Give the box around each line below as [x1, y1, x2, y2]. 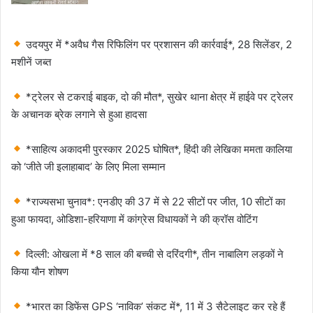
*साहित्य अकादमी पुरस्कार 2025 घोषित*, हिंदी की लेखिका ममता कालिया [23, 142, 293, 156]
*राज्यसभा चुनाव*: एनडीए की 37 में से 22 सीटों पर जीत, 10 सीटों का [23, 194, 286, 208]
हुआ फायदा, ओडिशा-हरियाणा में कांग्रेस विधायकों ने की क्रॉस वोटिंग [11, 212, 258, 226]
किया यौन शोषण [11, 264, 68, 278]
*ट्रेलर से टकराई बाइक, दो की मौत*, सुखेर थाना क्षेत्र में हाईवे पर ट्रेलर [23, 89, 294, 103]
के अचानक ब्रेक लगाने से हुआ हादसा [11, 107, 147, 121]
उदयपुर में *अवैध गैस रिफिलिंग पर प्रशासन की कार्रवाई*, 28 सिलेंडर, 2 [23, 37, 293, 51]
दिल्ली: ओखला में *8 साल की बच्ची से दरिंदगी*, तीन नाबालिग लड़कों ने [23, 247, 284, 261]
